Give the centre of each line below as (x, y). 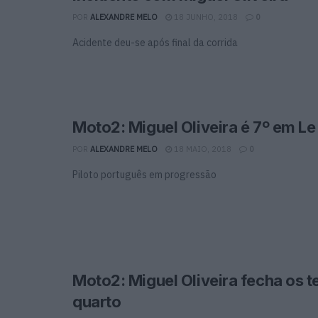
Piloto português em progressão (144, 174)
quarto (97, 301)
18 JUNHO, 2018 (205, 17)
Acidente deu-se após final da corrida (155, 42)
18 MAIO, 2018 (202, 149)
